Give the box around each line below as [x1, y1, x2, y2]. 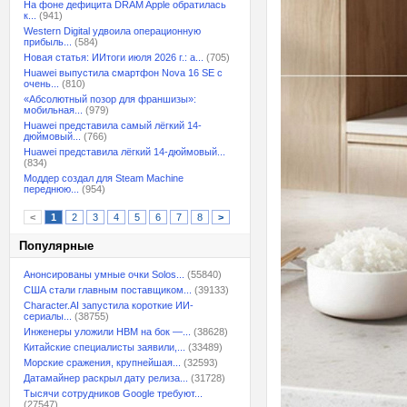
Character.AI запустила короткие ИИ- [24, 300, 194, 311]
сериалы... [24, 311, 72, 322]
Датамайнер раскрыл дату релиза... [24, 372, 188, 383]
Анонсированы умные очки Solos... [24, 269, 184, 280]
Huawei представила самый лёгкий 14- [24, 120, 202, 131]
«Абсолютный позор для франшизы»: [24, 94, 196, 104]
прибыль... [24, 36, 72, 47]
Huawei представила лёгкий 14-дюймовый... [24, 146, 225, 157]
